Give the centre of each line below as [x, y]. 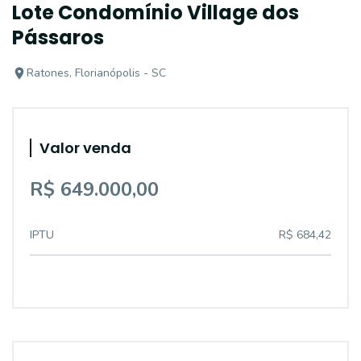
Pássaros [58, 37]
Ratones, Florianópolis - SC [96, 73]
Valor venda [85, 148]
